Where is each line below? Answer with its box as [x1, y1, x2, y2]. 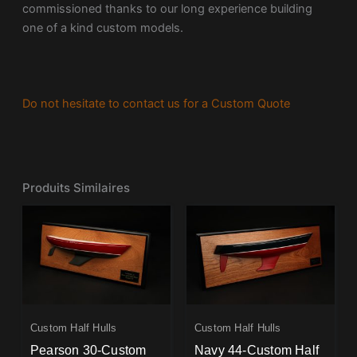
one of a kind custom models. [22, 21, 183, 36]
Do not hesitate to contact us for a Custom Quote [22, 96, 290, 111]
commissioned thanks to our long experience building [22, 2, 312, 17]
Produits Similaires [22, 179, 130, 195]
